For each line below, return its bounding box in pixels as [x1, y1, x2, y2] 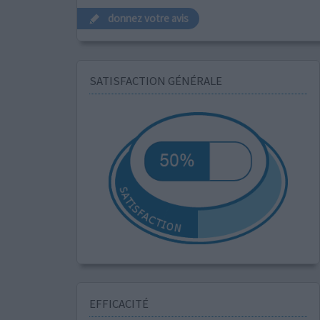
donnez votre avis [108, 11, 189, 26]
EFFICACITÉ [89, 295, 149, 311]
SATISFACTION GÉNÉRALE [89, 73, 222, 89]
